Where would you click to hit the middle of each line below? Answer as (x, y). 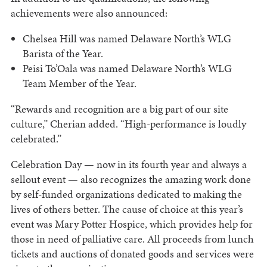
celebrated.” (36, 139)
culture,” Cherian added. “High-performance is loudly (128, 124)
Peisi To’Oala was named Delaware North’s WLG (127, 69)
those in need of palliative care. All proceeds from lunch (132, 239)
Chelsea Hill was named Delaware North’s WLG (127, 39)
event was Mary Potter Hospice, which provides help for (131, 224)
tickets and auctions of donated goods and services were (132, 254)
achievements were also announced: (89, 13)
